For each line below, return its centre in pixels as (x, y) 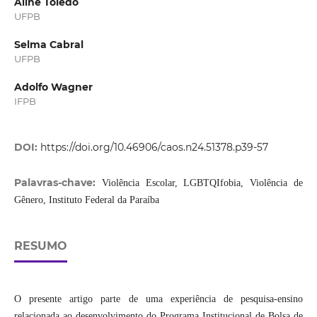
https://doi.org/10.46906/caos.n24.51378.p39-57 (154, 148)
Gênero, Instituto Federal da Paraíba (86, 200)
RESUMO (40, 246)
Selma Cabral (48, 45)
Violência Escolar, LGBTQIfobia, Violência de (202, 183)
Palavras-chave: (58, 183)
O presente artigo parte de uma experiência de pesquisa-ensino (158, 299)
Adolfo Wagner (53, 87)
